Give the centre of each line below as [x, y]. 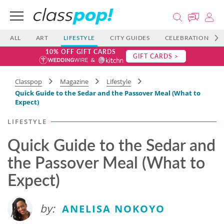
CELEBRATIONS [188, 38]
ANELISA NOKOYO [113, 209]
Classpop [28, 81]
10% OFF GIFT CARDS [81, 52]
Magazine [74, 81]
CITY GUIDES [130, 38]
